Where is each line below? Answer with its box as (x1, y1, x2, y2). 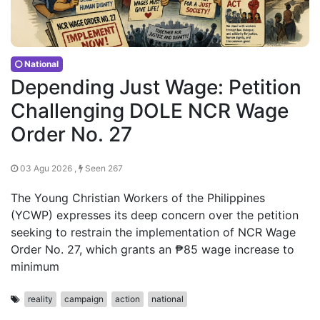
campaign (64, 294, 104, 304)
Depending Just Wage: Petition (11, 75, 301, 99)
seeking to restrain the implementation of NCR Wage (11, 225, 296, 239)
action (115, 294, 140, 304)
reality (28, 294, 53, 304)
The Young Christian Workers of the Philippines (11, 191, 265, 205)
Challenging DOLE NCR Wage (11, 99, 289, 123)
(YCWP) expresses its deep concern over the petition (11, 208, 299, 222)
